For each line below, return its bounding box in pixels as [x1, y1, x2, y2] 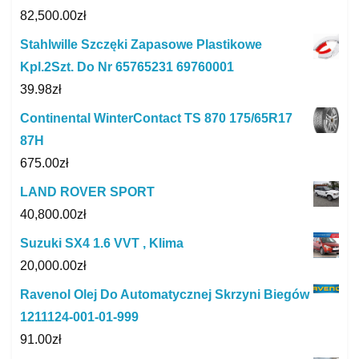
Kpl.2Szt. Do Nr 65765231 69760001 [20, 59, 234, 74]
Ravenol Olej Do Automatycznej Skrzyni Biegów [20, 287, 309, 301]
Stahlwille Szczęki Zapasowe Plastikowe [20, 37, 262, 51]
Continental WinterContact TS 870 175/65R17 [20, 111, 292, 125]
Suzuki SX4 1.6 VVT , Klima [20, 236, 184, 250]
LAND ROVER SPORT [20, 184, 155, 199]
